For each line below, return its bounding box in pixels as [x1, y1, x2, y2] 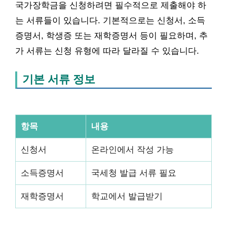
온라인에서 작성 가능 [91, 144, 174, 155]
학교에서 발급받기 [91, 191, 163, 201]
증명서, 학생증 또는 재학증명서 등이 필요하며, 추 [15, 30, 208, 41]
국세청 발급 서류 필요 [91, 167, 176, 178]
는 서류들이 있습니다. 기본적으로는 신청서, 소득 [15, 15, 205, 25]
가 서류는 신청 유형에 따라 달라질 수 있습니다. [15, 46, 199, 56]
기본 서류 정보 [22, 72, 95, 86]
